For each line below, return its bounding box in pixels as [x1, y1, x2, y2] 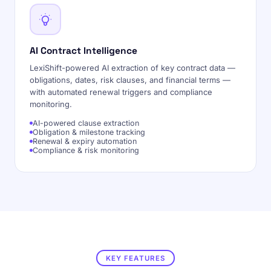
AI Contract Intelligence [30, 45, 137, 57]
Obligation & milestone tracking [33, 128, 145, 137]
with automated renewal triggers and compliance [30, 87, 212, 97]
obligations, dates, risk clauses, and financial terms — [30, 75, 230, 85]
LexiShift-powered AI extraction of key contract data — [30, 63, 235, 73]
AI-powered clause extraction [33, 119, 139, 128]
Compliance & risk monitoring [33, 146, 139, 155]
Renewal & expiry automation [33, 137, 137, 146]
